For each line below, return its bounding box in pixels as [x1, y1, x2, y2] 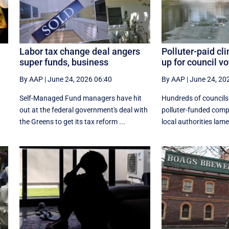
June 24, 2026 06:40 [47, 75, 112, 84]
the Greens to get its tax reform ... [19, 118, 125, 126]
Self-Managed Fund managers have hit [19, 94, 142, 103]
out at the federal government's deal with [19, 106, 148, 114]
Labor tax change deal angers [19, 46, 140, 57]
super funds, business [19, 57, 108, 68]
